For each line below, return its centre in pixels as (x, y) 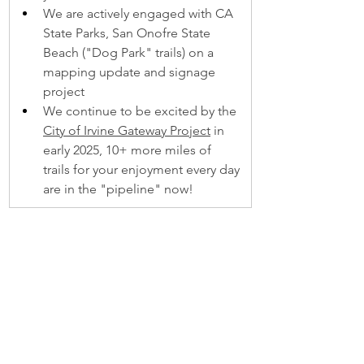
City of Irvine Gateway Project (127, 130)
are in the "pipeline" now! (118, 189)
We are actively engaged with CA (140, 13)
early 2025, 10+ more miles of (129, 150)
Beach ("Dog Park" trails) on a (130, 52)
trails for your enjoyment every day (143, 169)
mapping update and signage (131, 72)
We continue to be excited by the (141, 111)
